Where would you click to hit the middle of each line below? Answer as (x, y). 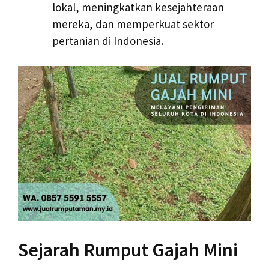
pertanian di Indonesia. (108, 41)
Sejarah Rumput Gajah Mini (128, 249)
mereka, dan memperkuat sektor (133, 24)
